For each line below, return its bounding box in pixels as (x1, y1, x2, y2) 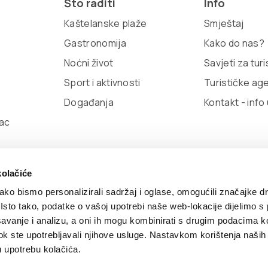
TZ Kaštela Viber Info (84, 221, 173, 233)
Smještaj (204, 17, 244, 31)
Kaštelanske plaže (64, 17, 147, 31)
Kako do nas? (204, 36, 264, 50)
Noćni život (64, 56, 114, 70)
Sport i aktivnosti (64, 76, 141, 90)
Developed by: (193, 221, 253, 233)
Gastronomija (64, 36, 126, 50)
